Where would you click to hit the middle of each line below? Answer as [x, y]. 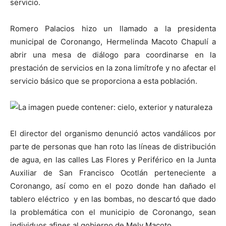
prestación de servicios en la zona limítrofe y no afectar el [113, 68]
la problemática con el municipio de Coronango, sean [113, 212]
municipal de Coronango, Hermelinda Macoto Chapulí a [113, 41]
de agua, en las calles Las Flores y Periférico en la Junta [113, 159]
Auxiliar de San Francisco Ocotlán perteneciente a [113, 173]
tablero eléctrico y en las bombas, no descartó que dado [113, 199]
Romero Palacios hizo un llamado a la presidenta [113, 28]
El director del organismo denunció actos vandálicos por [113, 133]
